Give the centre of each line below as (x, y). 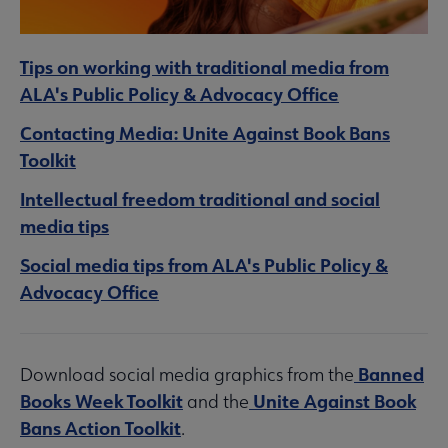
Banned (391, 374)
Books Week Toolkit (101, 401)
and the (216, 402)
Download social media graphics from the (187, 375)
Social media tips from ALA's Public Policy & (204, 265)
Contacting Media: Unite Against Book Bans (205, 133)
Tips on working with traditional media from (204, 67)
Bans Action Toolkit (100, 428)
